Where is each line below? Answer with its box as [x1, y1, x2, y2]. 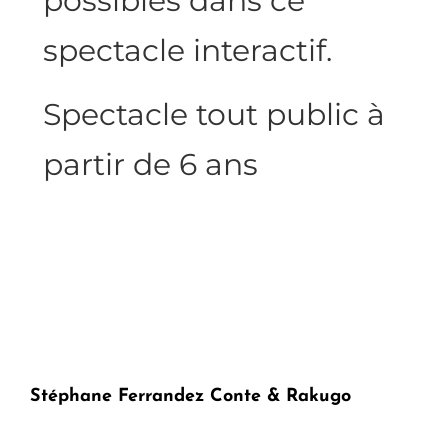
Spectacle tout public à [43, 96, 386, 134]
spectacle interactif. [43, 32, 333, 70]
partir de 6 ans [43, 146, 259, 184]
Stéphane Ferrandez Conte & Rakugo [30, 387, 351, 407]
